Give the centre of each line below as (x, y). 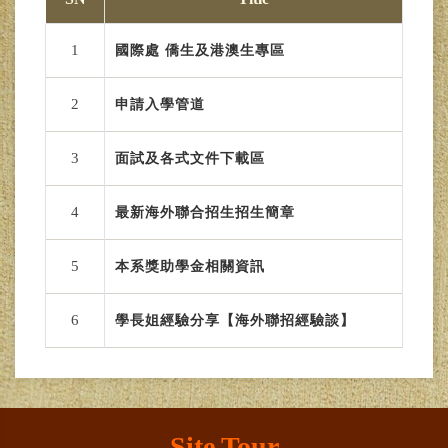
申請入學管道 (160, 104)
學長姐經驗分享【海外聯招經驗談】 (235, 320)
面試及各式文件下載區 (190, 158)
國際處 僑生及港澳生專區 (200, 50)
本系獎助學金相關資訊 (190, 266)
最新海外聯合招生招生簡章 (205, 212)
